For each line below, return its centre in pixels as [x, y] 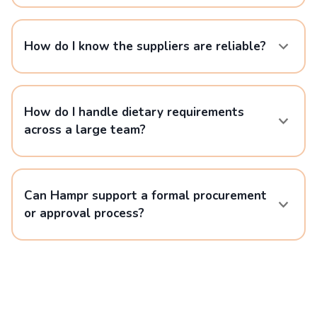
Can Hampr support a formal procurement [145, 196]
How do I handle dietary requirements [134, 112]
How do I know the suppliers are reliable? [145, 46]
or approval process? [84, 213]
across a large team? [85, 130]
